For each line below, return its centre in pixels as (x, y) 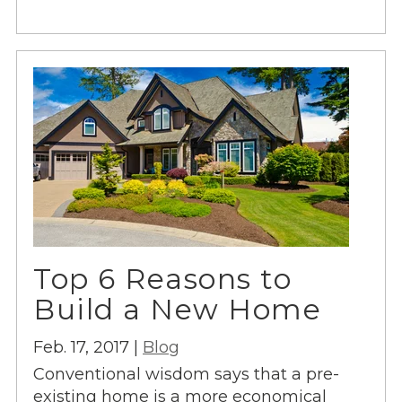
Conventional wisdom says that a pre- (186, 374)
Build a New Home (177, 310)
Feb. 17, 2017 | (88, 347)
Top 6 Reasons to (162, 280)
